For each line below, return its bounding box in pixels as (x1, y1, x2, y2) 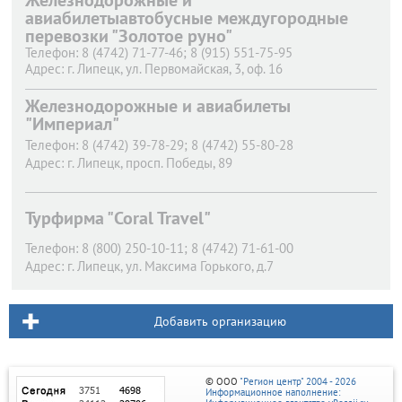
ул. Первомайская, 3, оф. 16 (126, 60, 283, 77)
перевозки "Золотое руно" (25, 24, 232, 48)
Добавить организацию (154, 313, 286, 329)
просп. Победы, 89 (126, 154, 232, 171)
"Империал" (25, 112, 119, 135)
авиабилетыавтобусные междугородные (25, 6, 348, 30)
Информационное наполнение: (205, 386, 340, 398)
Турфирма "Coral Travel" (25, 206, 211, 230)
